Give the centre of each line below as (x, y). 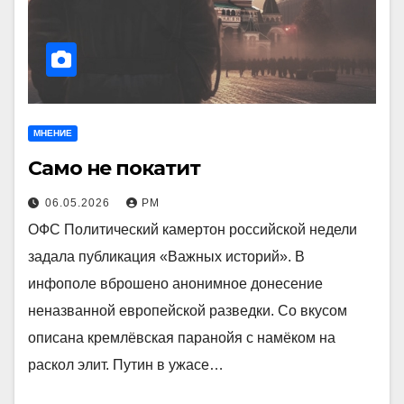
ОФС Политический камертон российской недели (193, 230)
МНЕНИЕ (53, 133)
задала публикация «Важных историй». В (166, 257)
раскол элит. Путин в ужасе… (126, 365)
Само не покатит (114, 168)
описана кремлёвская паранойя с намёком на (182, 338)
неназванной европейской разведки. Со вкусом (188, 311)
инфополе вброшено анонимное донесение (175, 284)
